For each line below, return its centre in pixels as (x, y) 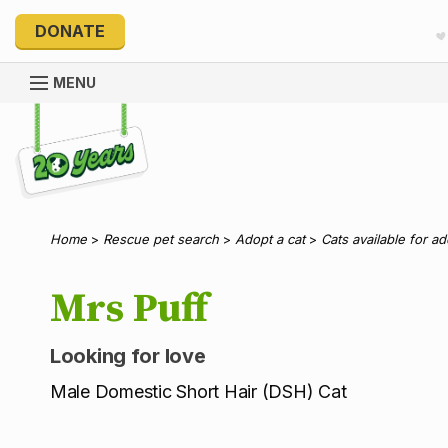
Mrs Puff (129, 309)
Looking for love (128, 356)
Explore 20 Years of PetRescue (133, 111)
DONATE (70, 31)
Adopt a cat (270, 239)
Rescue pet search (161, 239)
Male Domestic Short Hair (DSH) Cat (198, 392)
